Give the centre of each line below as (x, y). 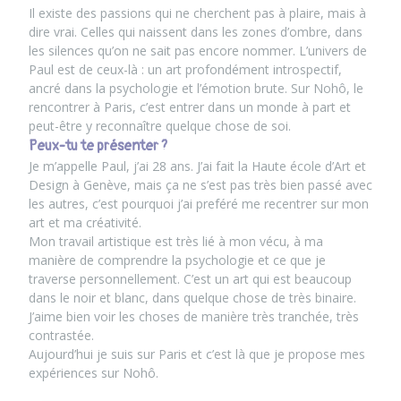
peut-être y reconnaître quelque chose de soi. (160, 126)
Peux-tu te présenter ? (98, 146)
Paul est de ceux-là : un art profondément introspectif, (185, 69)
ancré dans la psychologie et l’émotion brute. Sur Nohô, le (196, 88)
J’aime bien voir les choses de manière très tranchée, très (194, 316)
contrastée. (61, 335)
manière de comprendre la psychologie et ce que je (177, 260)
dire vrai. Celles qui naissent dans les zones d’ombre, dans (196, 32)
